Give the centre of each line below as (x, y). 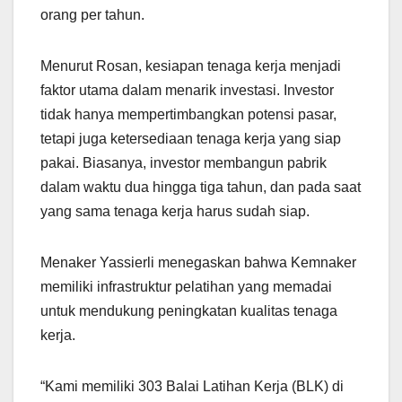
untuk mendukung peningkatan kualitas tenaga (189, 311)
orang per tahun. (92, 15)
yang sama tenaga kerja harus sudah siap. (175, 212)
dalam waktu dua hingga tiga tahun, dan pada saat (201, 188)
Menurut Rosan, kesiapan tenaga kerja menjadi (191, 66)
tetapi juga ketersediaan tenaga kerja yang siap (191, 139)
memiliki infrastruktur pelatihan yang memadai (186, 287)
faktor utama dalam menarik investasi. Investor (187, 91)
